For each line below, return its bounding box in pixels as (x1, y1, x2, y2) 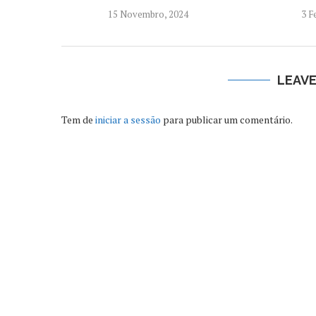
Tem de (61, 113, 95, 127)
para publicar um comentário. (161, 113, 293, 127)
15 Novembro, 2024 (108, 8, 189, 21)
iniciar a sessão (95, 113, 161, 127)
